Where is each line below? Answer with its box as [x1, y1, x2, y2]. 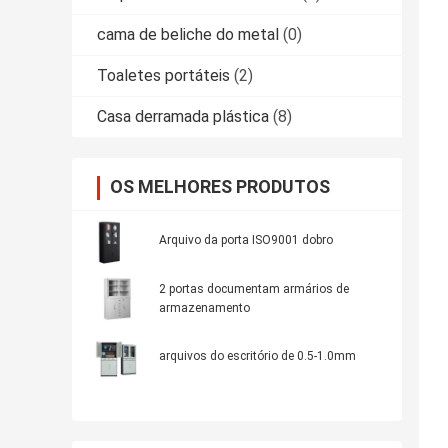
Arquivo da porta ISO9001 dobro [159, 233, 333, 248]
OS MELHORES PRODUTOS [110, 176, 330, 198]
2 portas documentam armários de [159, 282, 349, 297]
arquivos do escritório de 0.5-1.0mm [159, 349, 356, 364]
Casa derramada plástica [97, 107, 269, 127]
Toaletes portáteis [97, 66, 230, 86]
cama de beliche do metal [97, 25, 279, 45]
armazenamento [159, 301, 250, 316]
